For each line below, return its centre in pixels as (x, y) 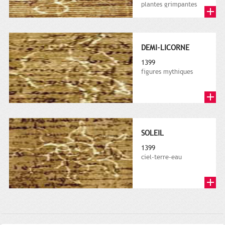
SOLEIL (152, 133)
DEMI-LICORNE (165, 48)
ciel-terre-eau (161, 157)
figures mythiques (167, 72)
